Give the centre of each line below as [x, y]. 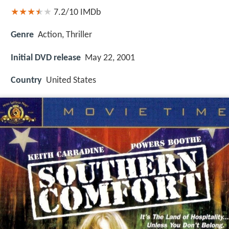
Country [26, 80]
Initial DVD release [46, 58]
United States [71, 80]
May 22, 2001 [110, 58]
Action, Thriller [65, 35]
